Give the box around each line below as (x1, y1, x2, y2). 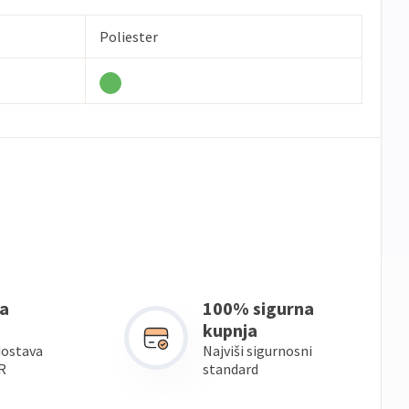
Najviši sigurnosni (202, 341, 312, 360)
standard (202, 360, 258, 378)
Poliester (100, 27, 158, 46)
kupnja (202, 319, 257, 341)
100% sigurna (202, 297, 314, 320)
